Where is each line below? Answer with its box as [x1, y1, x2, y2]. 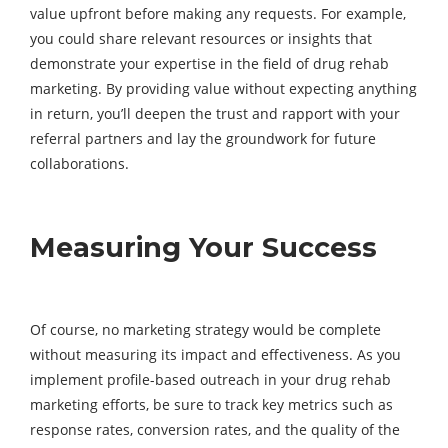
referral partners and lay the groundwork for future [30, 129, 376, 149]
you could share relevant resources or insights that [30, 29, 372, 49]
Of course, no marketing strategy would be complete [30, 320, 381, 340]
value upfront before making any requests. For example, [30, 4, 406, 24]
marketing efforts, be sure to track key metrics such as [30, 395, 393, 415]
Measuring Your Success [30, 231, 377, 265]
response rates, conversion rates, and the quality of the [30, 420, 400, 440]
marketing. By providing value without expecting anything [30, 79, 417, 99]
